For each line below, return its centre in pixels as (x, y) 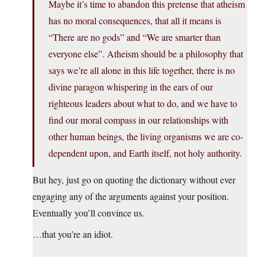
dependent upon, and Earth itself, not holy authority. (145, 153)
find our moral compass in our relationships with (138, 120)
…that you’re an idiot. (73, 234)
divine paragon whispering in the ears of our (131, 87)
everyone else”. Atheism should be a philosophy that (146, 54)
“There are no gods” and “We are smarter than (135, 37)
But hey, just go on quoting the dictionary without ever (134, 180)
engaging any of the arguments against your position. (131, 196)
